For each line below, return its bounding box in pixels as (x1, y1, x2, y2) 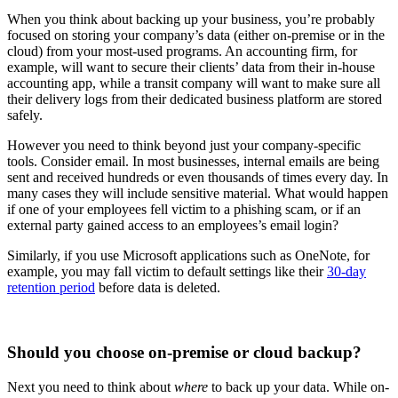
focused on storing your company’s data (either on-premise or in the (7, 28, 385, 44)
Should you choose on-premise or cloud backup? (7, 342, 362, 362)
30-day (327, 264, 366, 280)
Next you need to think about (7, 378, 174, 394)
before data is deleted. (95, 280, 220, 296)
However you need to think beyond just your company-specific (7, 138, 361, 154)
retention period (7, 280, 95, 296)
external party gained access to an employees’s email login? (7, 218, 338, 234)
